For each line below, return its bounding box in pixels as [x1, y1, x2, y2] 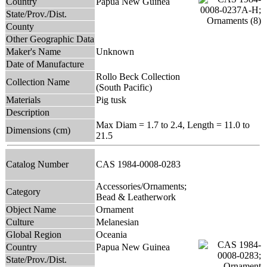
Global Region [6, 229, 61, 240]
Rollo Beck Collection [96, 71, 180, 82]
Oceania [96, 229, 127, 240]
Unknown [96, 46, 134, 57]
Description [6, 107, 49, 117]
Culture [6, 216, 34, 227]
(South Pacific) [96, 82, 152, 92]
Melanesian [96, 216, 139, 227]
